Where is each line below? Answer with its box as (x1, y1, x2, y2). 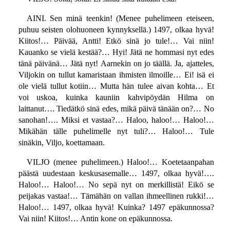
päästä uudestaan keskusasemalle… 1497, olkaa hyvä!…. (18, 169, 214, 178)
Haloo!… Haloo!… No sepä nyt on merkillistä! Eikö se (18, 180, 214, 189)
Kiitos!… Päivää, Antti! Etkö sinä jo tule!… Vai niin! (18, 36, 214, 46)
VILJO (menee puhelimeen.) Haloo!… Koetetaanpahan (26, 158, 214, 167)
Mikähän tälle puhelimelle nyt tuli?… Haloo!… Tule (18, 127, 214, 136)
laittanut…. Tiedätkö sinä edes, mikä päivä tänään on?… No (18, 104, 214, 113)
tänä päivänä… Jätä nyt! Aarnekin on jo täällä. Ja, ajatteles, (18, 59, 214, 68)
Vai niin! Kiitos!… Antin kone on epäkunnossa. (18, 214, 172, 223)
